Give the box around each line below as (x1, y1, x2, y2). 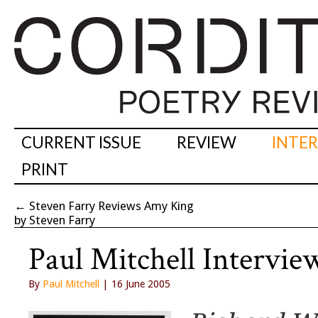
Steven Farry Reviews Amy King (29, 199, 194, 214)
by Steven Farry (14, 213, 95, 228)
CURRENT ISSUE (21, 133, 141, 153)
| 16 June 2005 (99, 278, 170, 290)
